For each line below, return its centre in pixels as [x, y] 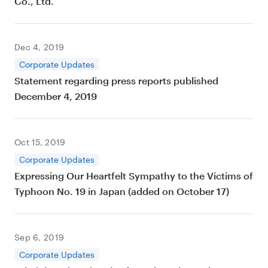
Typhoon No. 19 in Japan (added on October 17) [122, 191]
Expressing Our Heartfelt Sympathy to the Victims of [134, 176]
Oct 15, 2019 [40, 142]
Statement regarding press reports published [116, 80]
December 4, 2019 [56, 96]
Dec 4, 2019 [39, 47]
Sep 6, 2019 [39, 237]
